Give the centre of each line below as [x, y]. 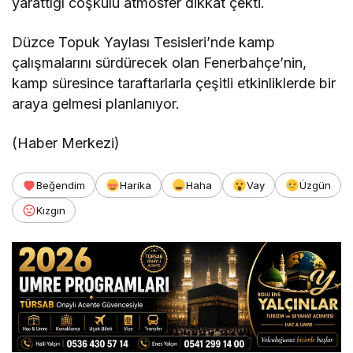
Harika [136, 186]
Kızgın [51, 211]
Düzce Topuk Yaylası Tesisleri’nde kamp [144, 43]
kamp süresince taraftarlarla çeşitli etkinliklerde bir [174, 84]
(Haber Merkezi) [66, 143]
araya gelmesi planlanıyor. [96, 104]
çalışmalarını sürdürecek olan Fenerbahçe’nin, [160, 63]
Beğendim [61, 186]
